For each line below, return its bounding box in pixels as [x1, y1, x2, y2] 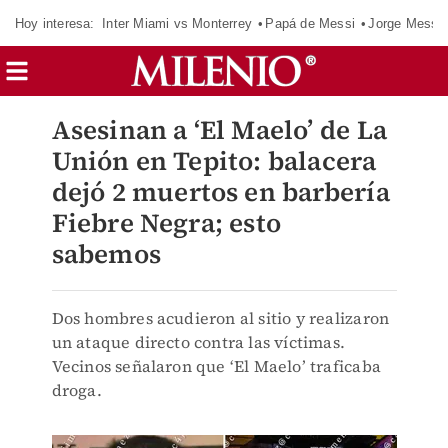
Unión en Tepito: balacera [51, 143, 377, 179]
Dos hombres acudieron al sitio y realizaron [51, 307, 390, 329]
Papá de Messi [265, 15, 355, 31]
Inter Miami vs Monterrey [102, 15, 252, 31]
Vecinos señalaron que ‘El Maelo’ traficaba [51, 355, 381, 377]
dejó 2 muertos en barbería [51, 174, 390, 210]
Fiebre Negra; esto [51, 205, 282, 241]
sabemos [51, 236, 161, 272]
